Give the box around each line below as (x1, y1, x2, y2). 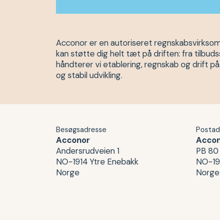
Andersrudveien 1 (56, 145, 119, 157)
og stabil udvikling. (56, 70, 122, 81)
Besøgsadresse (56, 125, 107, 135)
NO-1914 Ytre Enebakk (56, 156, 138, 167)
